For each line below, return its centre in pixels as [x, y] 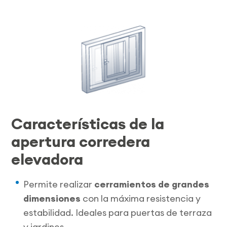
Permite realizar [59, 184]
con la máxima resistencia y [141, 199]
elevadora [47, 159]
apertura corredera [81, 142]
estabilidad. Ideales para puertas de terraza [118, 213]
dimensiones [52, 199]
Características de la [88, 124]
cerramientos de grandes [152, 184]
